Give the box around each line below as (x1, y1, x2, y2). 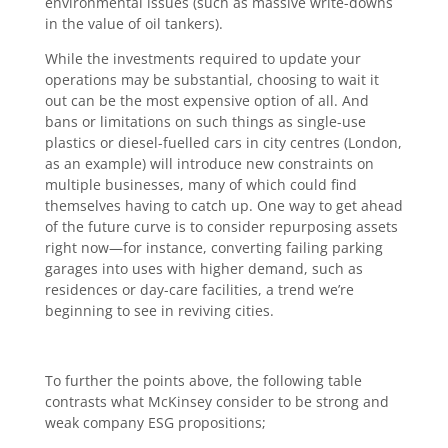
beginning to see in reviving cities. (44, 301, 274, 321)
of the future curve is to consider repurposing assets (44, 217, 398, 237)
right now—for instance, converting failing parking (44, 238, 383, 258)
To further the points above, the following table (44, 371, 362, 391)
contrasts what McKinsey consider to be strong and (44, 392, 389, 412)
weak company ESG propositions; (44, 413, 266, 433)
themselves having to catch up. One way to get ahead (44, 196, 403, 216)
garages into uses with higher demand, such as (44, 259, 363, 279)
